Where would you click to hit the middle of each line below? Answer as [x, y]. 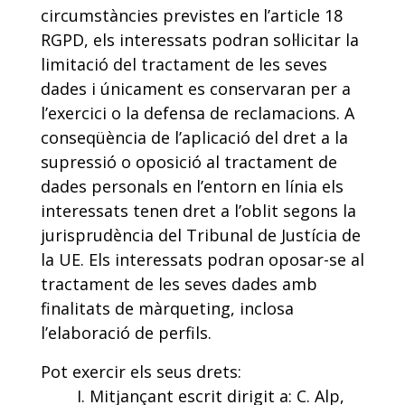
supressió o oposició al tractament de [189, 162]
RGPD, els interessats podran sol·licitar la [200, 40]
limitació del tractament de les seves [184, 64]
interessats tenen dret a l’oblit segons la [198, 211]
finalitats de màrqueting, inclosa [167, 308]
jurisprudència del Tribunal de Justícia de [201, 235]
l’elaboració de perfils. [126, 333]
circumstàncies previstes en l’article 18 [192, 15]
